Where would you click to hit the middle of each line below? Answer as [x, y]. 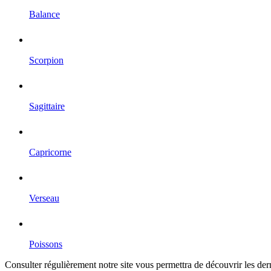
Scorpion [46, 60]
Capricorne [50, 152]
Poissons [46, 244]
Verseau [44, 198]
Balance [44, 15]
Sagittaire [47, 106]
